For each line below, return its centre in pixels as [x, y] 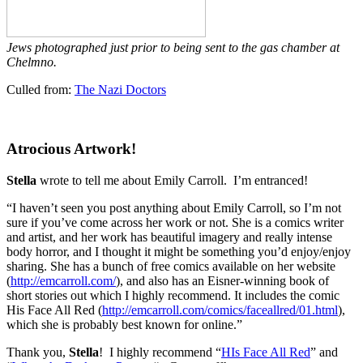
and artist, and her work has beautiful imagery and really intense [169, 237]
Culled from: [41, 90]
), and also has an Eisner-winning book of [222, 280]
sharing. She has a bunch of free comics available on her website [171, 266]
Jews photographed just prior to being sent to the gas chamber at [173, 48]
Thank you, [38, 352]
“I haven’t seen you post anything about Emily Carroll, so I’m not [174, 207]
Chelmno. [33, 62]
